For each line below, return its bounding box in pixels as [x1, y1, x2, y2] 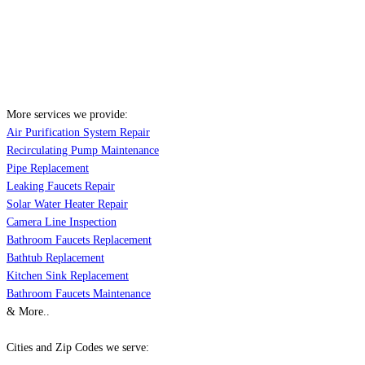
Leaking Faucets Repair [7, 180, 115, 193]
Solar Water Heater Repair [7, 198, 128, 211]
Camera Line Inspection [7, 216, 117, 229]
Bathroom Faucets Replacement [7, 234, 152, 247]
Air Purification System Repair [7, 126, 150, 139]
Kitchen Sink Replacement [7, 270, 129, 283]
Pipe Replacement [7, 162, 89, 175]
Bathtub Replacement [7, 252, 104, 265]
